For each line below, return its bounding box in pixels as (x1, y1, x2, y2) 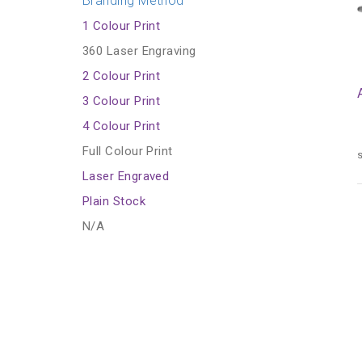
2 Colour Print (82, 69, 161, 83)
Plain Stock (82, 194, 145, 208)
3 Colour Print (82, 94, 161, 108)
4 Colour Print (82, 119, 161, 133)
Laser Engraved (82, 169, 170, 183)
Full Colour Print (82, 144, 173, 158)
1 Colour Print (82, 19, 161, 33)
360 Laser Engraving (82, 44, 196, 58)
